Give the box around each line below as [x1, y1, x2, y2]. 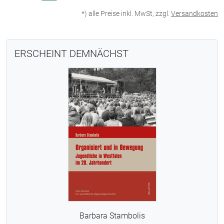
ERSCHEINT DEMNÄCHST [14, 47, 128, 59]
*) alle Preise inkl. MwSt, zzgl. [81, 9, 171, 17]
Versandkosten [171, 9, 218, 17]
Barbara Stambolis [79, 211, 145, 220]
